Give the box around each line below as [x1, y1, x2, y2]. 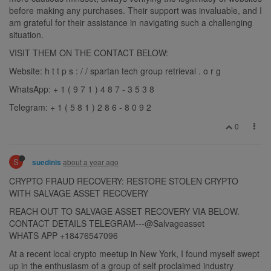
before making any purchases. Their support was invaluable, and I [9, 4, 262, 16]
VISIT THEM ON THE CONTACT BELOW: [9, 46, 168, 59]
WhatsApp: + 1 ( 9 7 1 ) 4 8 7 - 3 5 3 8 [9, 82, 154, 95]
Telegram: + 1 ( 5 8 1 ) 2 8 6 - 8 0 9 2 [9, 100, 151, 113]
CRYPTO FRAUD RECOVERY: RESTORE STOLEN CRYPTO [9, 174, 238, 187]
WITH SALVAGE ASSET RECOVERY [9, 186, 148, 199]
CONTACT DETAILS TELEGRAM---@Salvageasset [9, 217, 204, 229]
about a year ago [63, 156, 119, 167]
